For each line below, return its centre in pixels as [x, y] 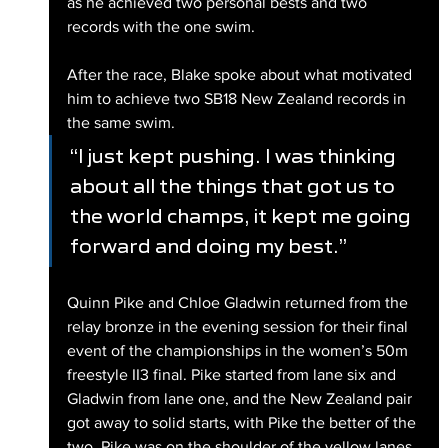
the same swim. [120, 122]
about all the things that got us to [234, 185]
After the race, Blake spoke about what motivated [241, 74]
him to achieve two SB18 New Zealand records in [238, 98]
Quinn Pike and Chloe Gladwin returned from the [239, 302]
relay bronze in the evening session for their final [239, 326]
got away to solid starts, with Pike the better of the [243, 422]
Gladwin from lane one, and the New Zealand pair [241, 398]
